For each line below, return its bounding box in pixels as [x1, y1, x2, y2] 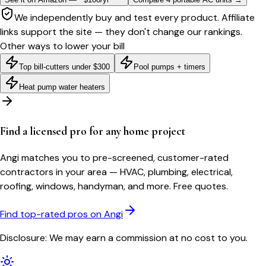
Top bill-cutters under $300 [19, 62, 110, 71]
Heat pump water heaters [19, 82, 105, 91]
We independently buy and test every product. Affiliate [14, 11, 255, 24]
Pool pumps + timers [134, 62, 205, 71]
